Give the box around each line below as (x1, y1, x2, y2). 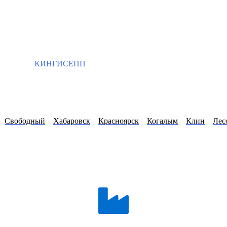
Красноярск (98, 117, 139, 126)
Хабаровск (53, 117, 90, 126)
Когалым (147, 117, 178, 126)
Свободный (5, 117, 45, 126)
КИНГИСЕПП (32, 59, 86, 68)
